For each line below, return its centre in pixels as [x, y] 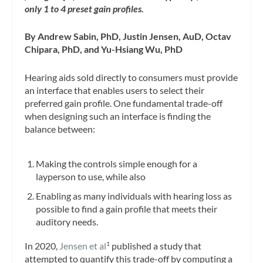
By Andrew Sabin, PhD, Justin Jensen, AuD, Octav [128, 36]
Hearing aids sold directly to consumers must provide [131, 77]
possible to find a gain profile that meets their [126, 208]
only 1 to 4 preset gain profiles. [85, 8]
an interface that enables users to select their [115, 90]
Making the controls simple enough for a [116, 163]
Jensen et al [83, 246]
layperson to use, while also [90, 176]
